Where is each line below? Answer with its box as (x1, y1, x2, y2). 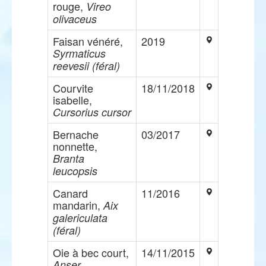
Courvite (53, 80, 93, 96)
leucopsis (53, 163, 97, 178)
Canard (53, 185, 88, 201)
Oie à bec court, (53, 245, 129, 260)
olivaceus (53, 11, 97, 26)
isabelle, (53, 92, 92, 107)
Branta (53, 151, 84, 166)
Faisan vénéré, (53, 33, 123, 49)
